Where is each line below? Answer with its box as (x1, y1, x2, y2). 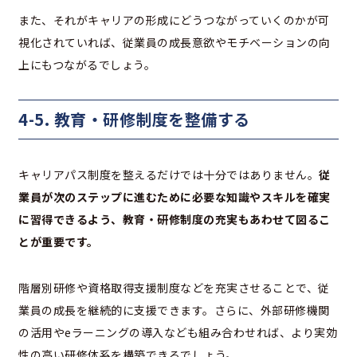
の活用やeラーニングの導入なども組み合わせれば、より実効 (18, 324, 337, 340)
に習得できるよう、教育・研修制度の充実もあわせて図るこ (18, 210, 331, 227)
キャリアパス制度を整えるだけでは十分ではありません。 (18, 166, 319, 182)
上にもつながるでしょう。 (18, 56, 155, 73)
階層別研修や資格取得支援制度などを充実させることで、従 (18, 279, 330, 296)
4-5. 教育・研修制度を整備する (18, 107, 250, 131)
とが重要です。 (18, 233, 99, 249)
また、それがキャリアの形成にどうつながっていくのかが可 (18, 11, 330, 28)
